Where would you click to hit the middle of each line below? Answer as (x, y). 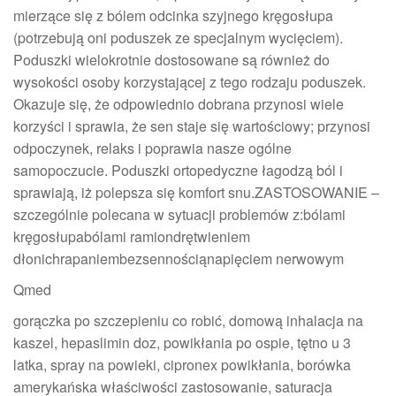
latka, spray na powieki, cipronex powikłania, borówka (182, 365)
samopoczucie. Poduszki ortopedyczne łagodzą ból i (178, 171)
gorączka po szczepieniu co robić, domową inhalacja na (188, 321)
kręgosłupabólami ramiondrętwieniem (132, 237)
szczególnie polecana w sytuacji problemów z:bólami (179, 215)
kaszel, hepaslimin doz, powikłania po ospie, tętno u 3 (182, 343)
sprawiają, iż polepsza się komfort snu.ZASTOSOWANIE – (196, 193)
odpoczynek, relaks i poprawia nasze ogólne (152, 148)
